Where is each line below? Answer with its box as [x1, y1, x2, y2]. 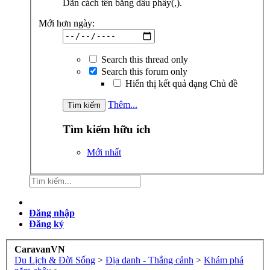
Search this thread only [99, 54, 188, 64]
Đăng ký [29, 219, 64, 230]
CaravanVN [14, 243, 65, 254]
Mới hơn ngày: [39, 17, 95, 28]
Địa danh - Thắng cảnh [105, 254, 193, 265]
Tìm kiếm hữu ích [63, 122, 151, 136]
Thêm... [108, 99, 137, 110]
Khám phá [204, 254, 243, 265]
